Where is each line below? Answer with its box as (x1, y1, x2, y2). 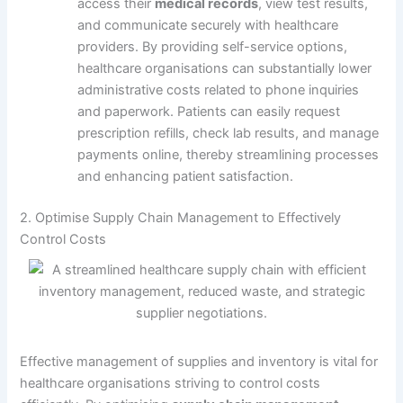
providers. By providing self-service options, (77, 39, 348, 55)
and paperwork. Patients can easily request (77, 103, 341, 120)
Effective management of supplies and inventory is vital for (20, 353, 379, 370)
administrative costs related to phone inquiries (77, 82, 360, 98)
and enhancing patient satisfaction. (77, 168, 294, 184)
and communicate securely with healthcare (77, 17, 339, 33)
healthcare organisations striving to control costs (20, 374, 321, 391)
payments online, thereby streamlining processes (77, 147, 380, 163)
